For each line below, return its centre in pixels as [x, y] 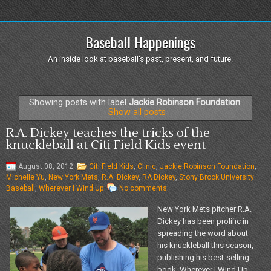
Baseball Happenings [140, 42]
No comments [143, 188]
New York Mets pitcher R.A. [204, 209]
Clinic [147, 166]
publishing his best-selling [203, 257]
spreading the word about [203, 233]
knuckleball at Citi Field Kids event [106, 145]
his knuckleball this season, [205, 245]
